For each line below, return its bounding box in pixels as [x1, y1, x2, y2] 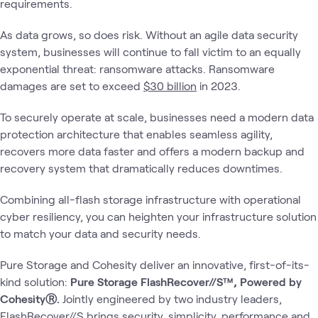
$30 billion [143, 78, 197, 92]
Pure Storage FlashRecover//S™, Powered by [70, 274, 302, 288]
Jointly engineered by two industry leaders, [62, 291, 282, 305]
